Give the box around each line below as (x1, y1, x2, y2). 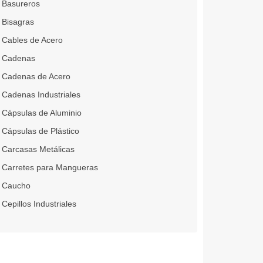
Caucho (1, 181, 31, 191)
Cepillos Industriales (1, 199, 76, 209)
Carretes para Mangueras (1, 163, 98, 173)
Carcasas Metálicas (1, 144, 75, 154)
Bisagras (1, 17, 34, 27)
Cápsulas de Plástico (1, 126, 79, 136)
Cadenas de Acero (1, 72, 70, 82)
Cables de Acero (1, 35, 63, 45)
